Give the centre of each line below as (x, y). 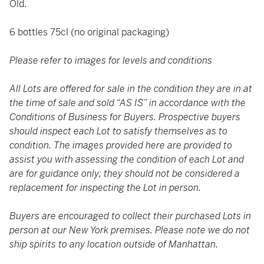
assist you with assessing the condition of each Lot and (127, 159)
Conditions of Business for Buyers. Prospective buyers (125, 117)
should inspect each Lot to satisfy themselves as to (118, 131)
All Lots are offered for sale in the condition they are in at (131, 89)
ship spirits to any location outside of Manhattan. (114, 244)
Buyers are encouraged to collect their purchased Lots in (130, 216)
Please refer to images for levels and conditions (111, 60)
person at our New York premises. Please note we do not (130, 230)
